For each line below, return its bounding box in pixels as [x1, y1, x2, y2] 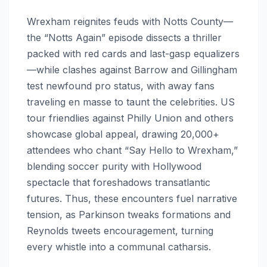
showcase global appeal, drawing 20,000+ [27, 128, 219, 140]
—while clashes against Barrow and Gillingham [27, 63, 237, 76]
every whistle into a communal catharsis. [27, 240, 211, 253]
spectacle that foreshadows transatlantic [27, 176, 210, 188]
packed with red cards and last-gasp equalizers [27, 47, 240, 60]
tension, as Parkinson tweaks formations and [27, 208, 231, 221]
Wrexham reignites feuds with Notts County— [27, 15, 233, 27]
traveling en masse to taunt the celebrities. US [27, 95, 235, 108]
